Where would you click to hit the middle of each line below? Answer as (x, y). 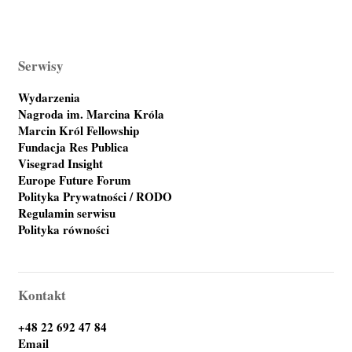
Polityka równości (64, 229)
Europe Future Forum (75, 180)
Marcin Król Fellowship (79, 130)
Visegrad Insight (61, 163)
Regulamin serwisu (67, 213)
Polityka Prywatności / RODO (95, 196)
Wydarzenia (49, 97)
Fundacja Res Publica (74, 147)
